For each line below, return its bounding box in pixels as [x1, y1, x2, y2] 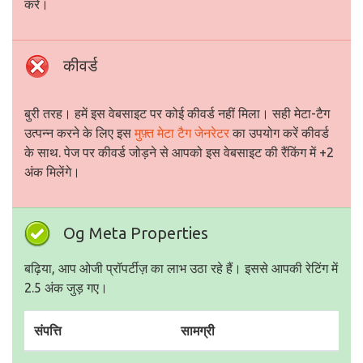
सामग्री [181, 323, 215, 338]
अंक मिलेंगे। [24, 164, 80, 179]
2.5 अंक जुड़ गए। [24, 280, 108, 295]
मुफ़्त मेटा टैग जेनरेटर [135, 126, 229, 140]
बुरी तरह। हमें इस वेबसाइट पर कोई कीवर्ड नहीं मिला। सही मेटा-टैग [24, 106, 330, 121]
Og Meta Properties [63, 224, 208, 242]
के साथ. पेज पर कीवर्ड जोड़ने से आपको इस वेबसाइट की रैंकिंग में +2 [24, 145, 334, 160]
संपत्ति [34, 323, 62, 338]
